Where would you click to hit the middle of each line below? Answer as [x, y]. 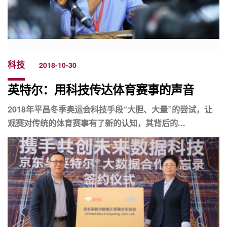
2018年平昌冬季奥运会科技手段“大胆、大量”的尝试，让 [110, 109]
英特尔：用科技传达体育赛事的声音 [101, 90]
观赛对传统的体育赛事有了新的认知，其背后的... [97, 123]
